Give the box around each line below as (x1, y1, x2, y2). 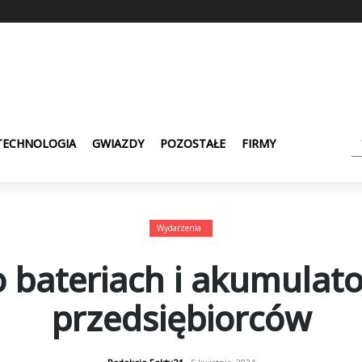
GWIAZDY (92, 135, 144, 151)
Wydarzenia (157, 221, 201, 234)
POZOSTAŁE (160, 135, 225, 151)
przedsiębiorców (51, 294, 311, 341)
